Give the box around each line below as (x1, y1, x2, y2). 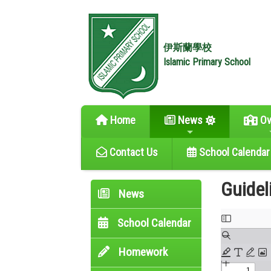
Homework (116, 245, 168, 260)
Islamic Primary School (163, 56, 251, 68)
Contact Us (106, 146, 158, 159)
